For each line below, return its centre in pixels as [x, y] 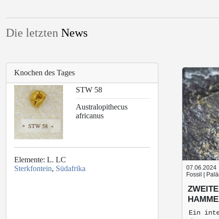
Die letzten [33, 33]
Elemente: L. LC [40, 160]
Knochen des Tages [44, 73]
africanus [89, 116]
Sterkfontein [33, 168]
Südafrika [71, 168]
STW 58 [89, 90]
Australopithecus [101, 107]
